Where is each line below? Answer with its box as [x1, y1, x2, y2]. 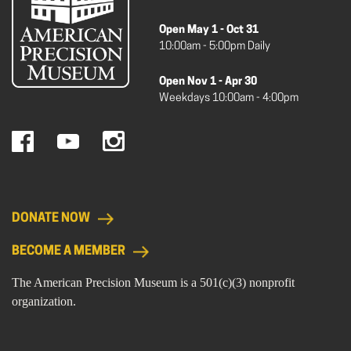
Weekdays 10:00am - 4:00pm [159, 92, 299, 104]
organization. [12, 295, 76, 308]
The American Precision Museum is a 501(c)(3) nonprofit [12, 276, 295, 289]
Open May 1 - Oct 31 [159, 24, 259, 36]
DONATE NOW [12, 212, 90, 225]
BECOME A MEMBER [12, 245, 125, 258]
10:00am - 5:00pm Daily [159, 41, 270, 52]
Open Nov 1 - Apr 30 [159, 76, 257, 88]
